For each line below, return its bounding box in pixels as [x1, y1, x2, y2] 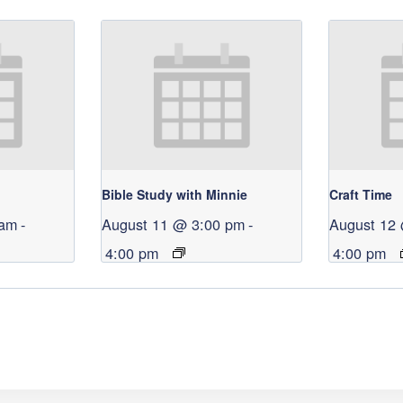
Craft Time [329, 185, 393, 204]
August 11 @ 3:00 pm [102, 213, 246, 236]
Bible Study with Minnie [102, 185, 248, 204]
